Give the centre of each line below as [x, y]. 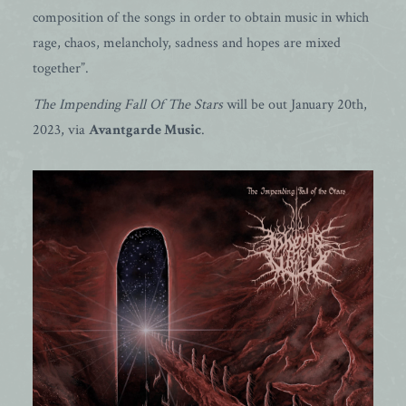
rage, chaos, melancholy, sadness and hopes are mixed [187, 43]
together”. [61, 68]
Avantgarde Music [145, 130]
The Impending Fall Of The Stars [130, 105]
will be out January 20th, [297, 105]
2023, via [61, 130]
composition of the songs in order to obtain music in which [201, 18]
